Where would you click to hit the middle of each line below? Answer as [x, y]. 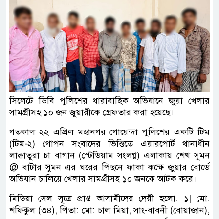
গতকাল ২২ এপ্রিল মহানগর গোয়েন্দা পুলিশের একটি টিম [109, 132]
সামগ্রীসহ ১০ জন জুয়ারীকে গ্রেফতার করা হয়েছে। [92, 112]
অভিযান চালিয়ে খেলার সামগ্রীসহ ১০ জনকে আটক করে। [103, 179]
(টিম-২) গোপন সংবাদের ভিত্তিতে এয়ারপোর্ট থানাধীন [109, 143]
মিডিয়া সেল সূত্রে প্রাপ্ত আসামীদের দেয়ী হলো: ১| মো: [109, 198]
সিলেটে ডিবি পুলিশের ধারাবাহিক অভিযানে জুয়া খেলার [109, 100]
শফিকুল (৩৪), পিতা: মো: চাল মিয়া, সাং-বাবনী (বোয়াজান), [109, 210]
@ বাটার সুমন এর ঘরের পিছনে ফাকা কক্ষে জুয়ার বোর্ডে [109, 167]
